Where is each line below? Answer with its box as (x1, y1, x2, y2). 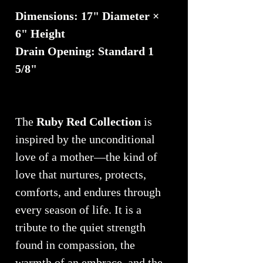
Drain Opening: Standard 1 (15, 45, 154, 58)
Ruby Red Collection (36, 115, 141, 129)
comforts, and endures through (15, 186, 161, 199)
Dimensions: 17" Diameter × (15, 9, 159, 23)
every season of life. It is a (15, 203, 141, 217)
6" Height (15, 27, 65, 41)
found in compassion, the (15, 238, 135, 252)
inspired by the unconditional (15, 133, 155, 146)
